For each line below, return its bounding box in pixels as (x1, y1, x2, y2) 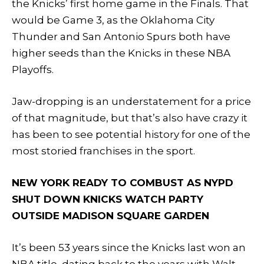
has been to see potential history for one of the (12, 128, 250, 141)
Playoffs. (12, 63, 54, 75)
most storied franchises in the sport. (12, 145, 195, 157)
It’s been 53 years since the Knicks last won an (12, 242, 246, 254)
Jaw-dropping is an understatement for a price (12, 95, 251, 108)
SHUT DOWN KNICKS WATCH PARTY (12, 193, 203, 206)
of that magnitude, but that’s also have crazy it (12, 112, 247, 124)
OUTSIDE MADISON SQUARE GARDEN (12, 210, 209, 222)
